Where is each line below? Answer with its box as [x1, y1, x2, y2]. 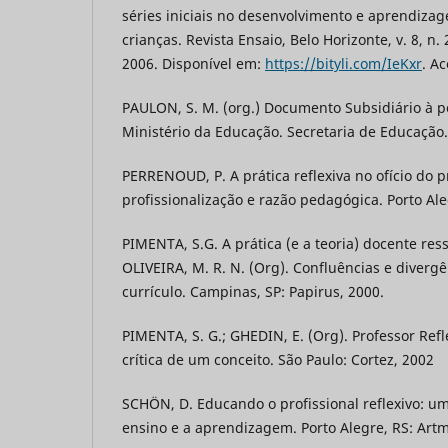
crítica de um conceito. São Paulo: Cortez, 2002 [122, 349, 434, 369]
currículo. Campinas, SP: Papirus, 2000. [122, 281, 384, 301]
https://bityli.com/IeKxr [265, 53, 422, 73]
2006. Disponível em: [122, 53, 265, 73]
